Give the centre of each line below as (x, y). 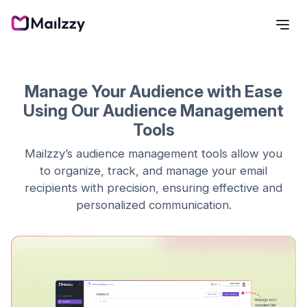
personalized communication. (153, 205)
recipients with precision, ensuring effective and (153, 188)
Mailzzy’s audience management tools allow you (153, 154)
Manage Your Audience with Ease (153, 91)
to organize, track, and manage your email (153, 171)
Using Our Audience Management (153, 111)
